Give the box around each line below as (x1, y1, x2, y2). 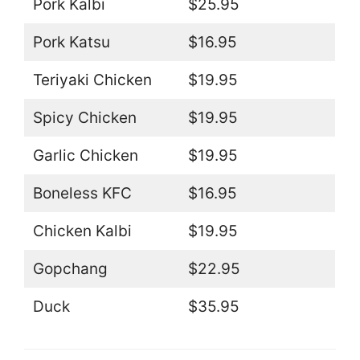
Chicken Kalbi (32, 221, 132, 240)
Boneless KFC (32, 183, 132, 202)
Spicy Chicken (32, 108, 137, 127)
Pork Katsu (32, 32, 110, 51)
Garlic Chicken (32, 145, 138, 165)
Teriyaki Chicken (32, 70, 152, 89)
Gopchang (32, 259, 108, 278)
